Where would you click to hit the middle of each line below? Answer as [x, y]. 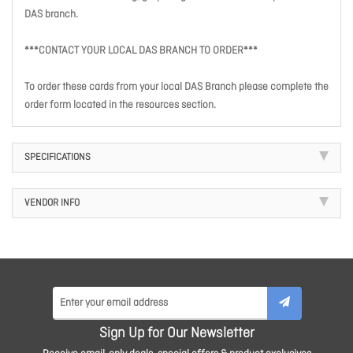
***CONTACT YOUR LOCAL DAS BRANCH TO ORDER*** [141, 51]
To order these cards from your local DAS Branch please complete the [176, 87]
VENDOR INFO [52, 204]
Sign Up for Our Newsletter [176, 334]
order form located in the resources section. [120, 106]
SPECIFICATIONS [58, 158]
